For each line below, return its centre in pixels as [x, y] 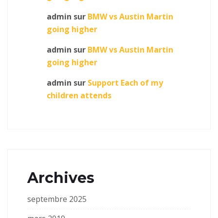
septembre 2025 [57, 199]
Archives [61, 178]
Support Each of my [125, 83]
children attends [79, 95]
